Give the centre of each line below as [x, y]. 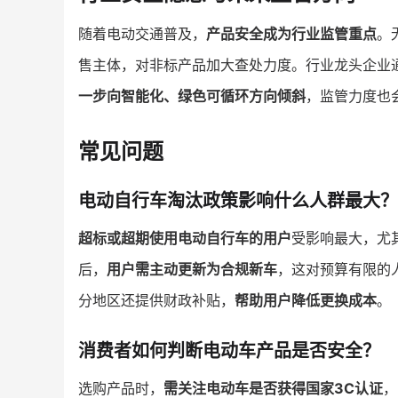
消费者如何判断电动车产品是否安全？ [229, 351]
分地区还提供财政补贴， [156, 301]
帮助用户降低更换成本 [306, 301]
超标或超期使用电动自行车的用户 [185, 239]
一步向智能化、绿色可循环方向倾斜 [192, 96]
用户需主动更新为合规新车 [192, 270]
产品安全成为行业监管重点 [291, 34]
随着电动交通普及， [142, 34]
